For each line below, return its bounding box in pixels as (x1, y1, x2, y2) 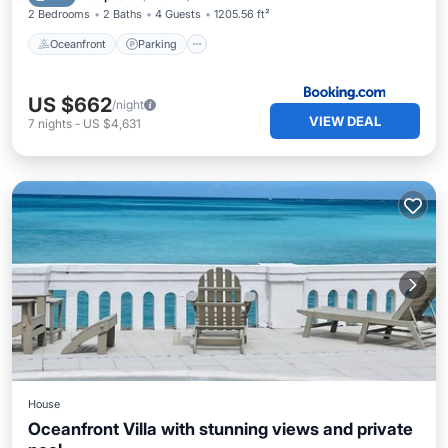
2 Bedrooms (28, 7, 90, 21)
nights (38, 116, 72, 131)
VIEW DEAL (309, 113, 381, 129)
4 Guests (155, 7, 201, 21)
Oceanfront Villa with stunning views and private (28, 419, 413, 439)
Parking (138, 36, 177, 51)
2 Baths (103, 7, 142, 21)
